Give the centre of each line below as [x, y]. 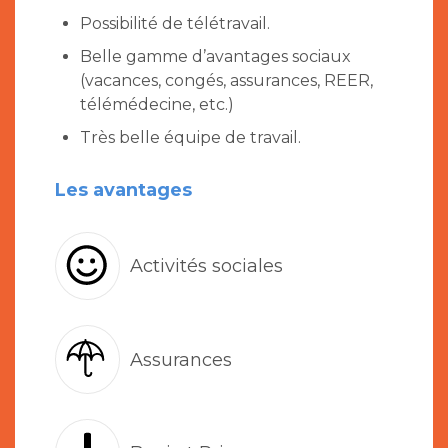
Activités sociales [206, 265]
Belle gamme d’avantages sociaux [215, 57]
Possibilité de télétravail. [175, 24]
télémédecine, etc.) [157, 105]
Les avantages [123, 190]
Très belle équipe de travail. [190, 138]
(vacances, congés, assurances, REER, [226, 81]
